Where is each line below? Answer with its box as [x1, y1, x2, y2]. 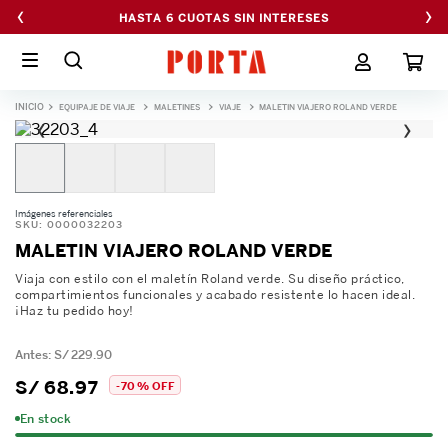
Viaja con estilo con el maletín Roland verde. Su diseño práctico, [15, 271, 405, 286]
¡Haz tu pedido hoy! [15, 303, 134, 318]
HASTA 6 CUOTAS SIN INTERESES [119, 11, 329, 25]
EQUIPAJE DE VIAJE [59, 102, 135, 112]
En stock [20, 411, 72, 426]
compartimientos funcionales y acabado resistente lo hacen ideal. [15, 287, 415, 302]
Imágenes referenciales [15, 208, 113, 219]
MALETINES [154, 102, 200, 112]
